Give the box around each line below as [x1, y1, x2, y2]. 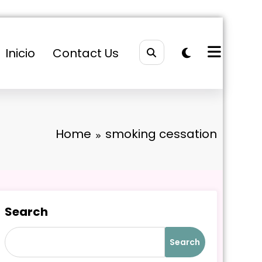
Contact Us [52, 45, 119, 61]
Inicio [5, 45, 35, 61]
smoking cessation [105, 126, 217, 142]
